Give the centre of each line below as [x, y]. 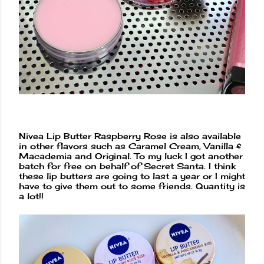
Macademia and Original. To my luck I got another [131, 156]
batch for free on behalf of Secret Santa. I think [127, 166]
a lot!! [31, 196]
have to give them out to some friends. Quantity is [132, 186]
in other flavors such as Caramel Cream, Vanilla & [130, 146]
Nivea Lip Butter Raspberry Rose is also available [130, 136]
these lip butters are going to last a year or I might [132, 176]
